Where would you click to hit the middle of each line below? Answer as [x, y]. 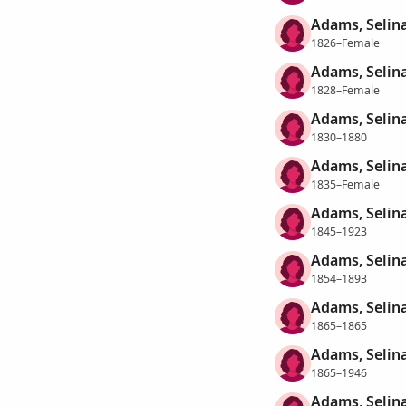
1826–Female [345, 43]
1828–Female [345, 90]
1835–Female [345, 184]
